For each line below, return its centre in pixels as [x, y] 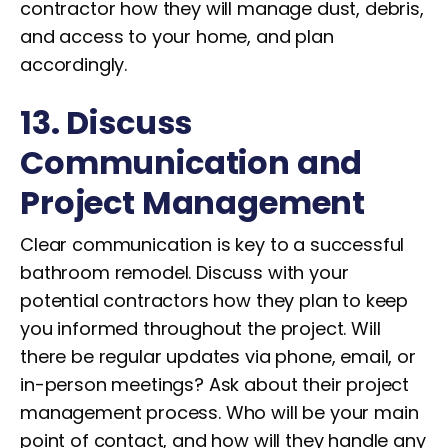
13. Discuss [106, 122]
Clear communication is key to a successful [212, 244]
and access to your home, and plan [177, 36]
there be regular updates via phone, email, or [218, 356]
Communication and [191, 162]
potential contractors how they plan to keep [214, 300]
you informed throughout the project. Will [200, 328]
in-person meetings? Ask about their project [215, 384]
